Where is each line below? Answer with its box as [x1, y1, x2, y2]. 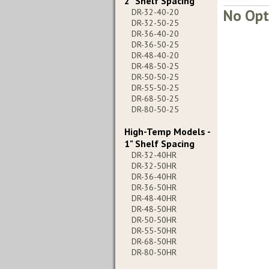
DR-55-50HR [131, 225, 177, 236]
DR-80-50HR [131, 247, 177, 258]
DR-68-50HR [131, 236, 177, 247]
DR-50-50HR [131, 214, 177, 225]
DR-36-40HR [131, 171, 177, 182]
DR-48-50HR [131, 204, 177, 214]
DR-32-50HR [131, 160, 177, 171]
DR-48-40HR [131, 193, 177, 204]
